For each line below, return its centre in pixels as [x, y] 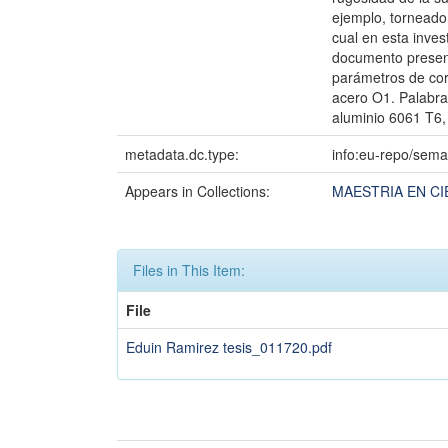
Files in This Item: [189, 270]
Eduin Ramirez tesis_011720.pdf [229, 347]
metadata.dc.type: [184, 154]
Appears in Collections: [197, 191]
